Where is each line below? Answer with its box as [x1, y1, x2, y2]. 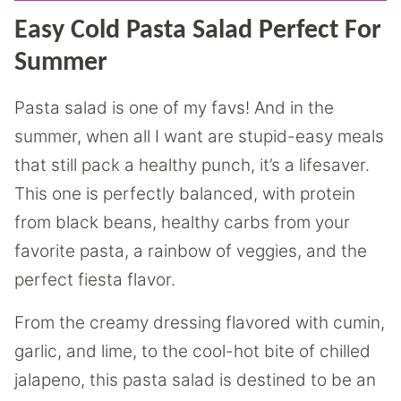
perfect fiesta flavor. [14, 269, 175, 290]
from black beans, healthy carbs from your [14, 212, 350, 233]
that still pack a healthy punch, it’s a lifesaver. [14, 155, 370, 175]
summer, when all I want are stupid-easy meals [14, 126, 384, 147]
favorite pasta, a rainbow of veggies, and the [14, 241, 367, 261]
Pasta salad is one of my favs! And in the [14, 98, 334, 118]
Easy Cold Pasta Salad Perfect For [14, 17, 381, 45]
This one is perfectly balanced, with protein [14, 183, 355, 204]
